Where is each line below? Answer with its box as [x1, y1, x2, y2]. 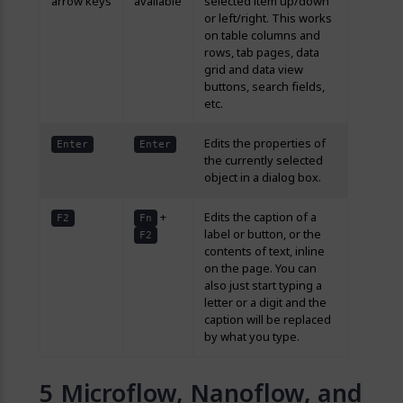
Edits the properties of [204, 135, 326, 152]
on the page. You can [204, 260, 317, 277]
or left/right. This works [204, 10, 332, 27]
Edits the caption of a [204, 209, 317, 226]
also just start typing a [204, 277, 322, 294]
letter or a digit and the [204, 294, 327, 311]
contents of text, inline [204, 243, 325, 260]
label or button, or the [204, 226, 321, 243]
